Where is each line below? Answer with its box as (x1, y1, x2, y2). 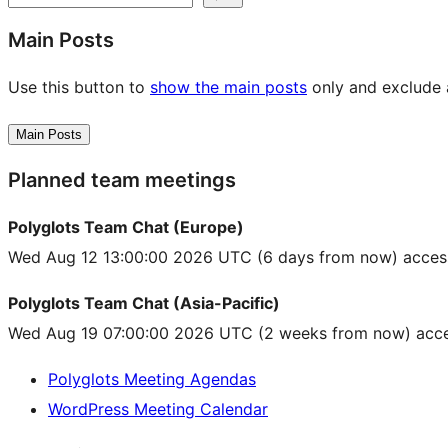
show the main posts (150, 77, 307, 98)
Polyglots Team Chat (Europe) (8, 217, 244, 238)
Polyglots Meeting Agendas (48, 369, 256, 390)
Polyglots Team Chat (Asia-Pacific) (8, 293, 280, 314)
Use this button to (8, 77, 150, 98)
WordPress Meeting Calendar (48, 399, 268, 420)
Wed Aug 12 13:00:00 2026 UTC (8, 247, 252, 268)
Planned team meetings (8, 168, 236, 193)
